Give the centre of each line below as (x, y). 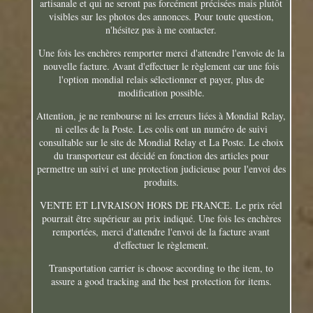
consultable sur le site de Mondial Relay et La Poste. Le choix (161, 143)
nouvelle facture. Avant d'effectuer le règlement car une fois (161, 66)
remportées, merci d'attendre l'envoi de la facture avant (161, 232)
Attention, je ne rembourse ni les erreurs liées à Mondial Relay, (161, 116)
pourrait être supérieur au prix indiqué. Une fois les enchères (161, 219)
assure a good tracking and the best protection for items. (161, 282)
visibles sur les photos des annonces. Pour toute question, (161, 17)
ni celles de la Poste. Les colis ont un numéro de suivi (161, 129)
